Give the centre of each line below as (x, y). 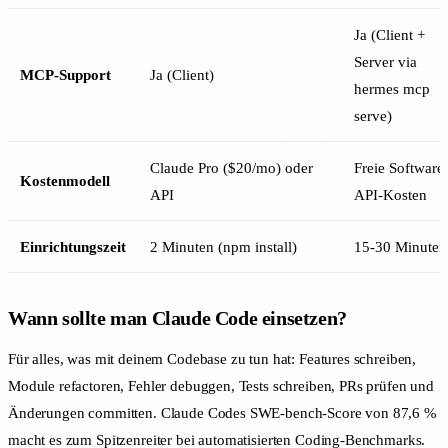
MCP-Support (65, 74)
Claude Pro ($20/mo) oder (231, 167)
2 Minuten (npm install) (223, 246)
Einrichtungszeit (73, 246)
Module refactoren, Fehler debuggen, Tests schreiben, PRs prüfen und (221, 385)
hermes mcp (392, 88)
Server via (385, 61)
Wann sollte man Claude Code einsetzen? (177, 317)
